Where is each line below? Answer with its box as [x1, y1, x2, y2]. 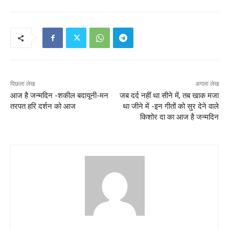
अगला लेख [195, 80, 219, 88]
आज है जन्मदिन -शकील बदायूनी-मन [10, 91, 108, 101]
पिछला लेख [10, 80, 35, 88]
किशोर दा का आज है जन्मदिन [140, 112, 219, 122]
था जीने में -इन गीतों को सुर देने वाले [122, 102, 219, 111]
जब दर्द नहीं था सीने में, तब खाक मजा [119, 91, 219, 101]
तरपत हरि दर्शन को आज [10, 102, 76, 111]
